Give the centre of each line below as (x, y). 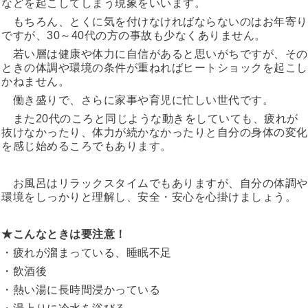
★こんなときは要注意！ (64, 234)
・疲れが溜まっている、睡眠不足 (87, 252)
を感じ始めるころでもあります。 (87, 146)
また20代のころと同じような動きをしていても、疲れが (150, 118)
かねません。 (35, 81)
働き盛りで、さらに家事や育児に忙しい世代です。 (137, 100)
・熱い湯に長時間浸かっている (81, 289)
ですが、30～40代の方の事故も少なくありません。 (134, 35)
